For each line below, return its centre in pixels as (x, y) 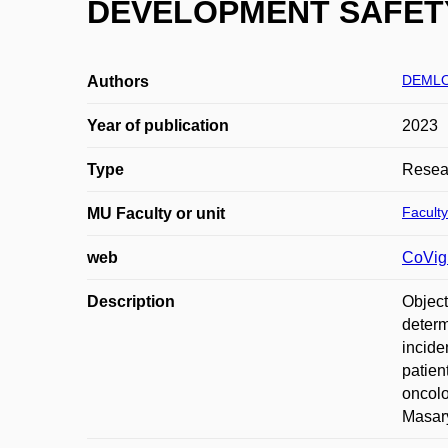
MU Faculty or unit (156, 213)
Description (131, 301)
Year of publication (158, 125)
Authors (118, 81)
